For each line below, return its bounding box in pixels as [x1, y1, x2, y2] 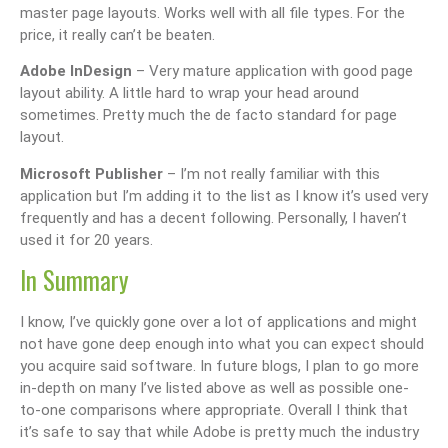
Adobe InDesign [20, 62, 132, 81]
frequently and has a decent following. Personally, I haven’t [20, 208, 407, 227]
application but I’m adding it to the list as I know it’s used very [20, 186, 428, 205]
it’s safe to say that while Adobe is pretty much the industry [20, 423, 419, 442]
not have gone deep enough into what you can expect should [20, 335, 424, 354]
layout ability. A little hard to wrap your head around [20, 84, 359, 103]
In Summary [20, 261, 129, 299]
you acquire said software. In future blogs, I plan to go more [20, 357, 419, 376]
